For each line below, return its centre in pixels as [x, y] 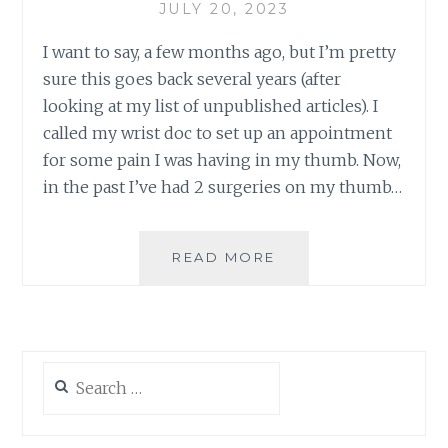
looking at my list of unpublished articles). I [211, 105]
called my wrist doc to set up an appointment [218, 132]
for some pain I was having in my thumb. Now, [222, 159]
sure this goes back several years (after [192, 78]
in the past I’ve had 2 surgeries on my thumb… [223, 186]
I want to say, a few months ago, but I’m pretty [220, 51]
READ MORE [224, 256]
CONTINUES [325, 321]
